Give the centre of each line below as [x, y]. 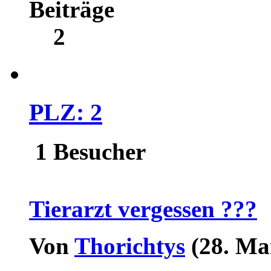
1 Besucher [87, 152]
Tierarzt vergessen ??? [143, 209]
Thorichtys [130, 246]
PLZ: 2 [66, 113]
